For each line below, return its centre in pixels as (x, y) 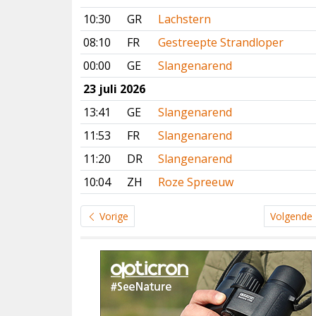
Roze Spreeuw (196, 182)
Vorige (113, 216)
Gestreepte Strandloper (221, 42)
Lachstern (184, 19)
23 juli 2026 (114, 89)
